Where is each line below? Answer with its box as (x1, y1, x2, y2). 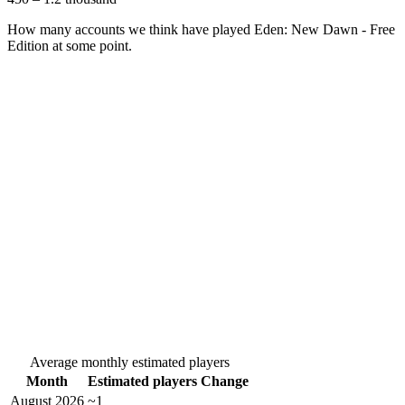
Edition (7, 38, 49, 54)
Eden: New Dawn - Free (254, 22, 395, 38)
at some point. (49, 38, 132, 54)
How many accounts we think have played (7, 22, 254, 38)
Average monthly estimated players (29, 354, 230, 371)
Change (201, 373, 249, 390)
